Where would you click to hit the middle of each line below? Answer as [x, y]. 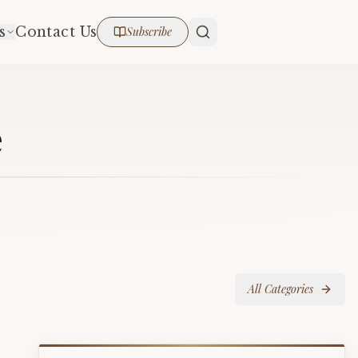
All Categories [280, 289]
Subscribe [149, 32]
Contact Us [56, 32]
